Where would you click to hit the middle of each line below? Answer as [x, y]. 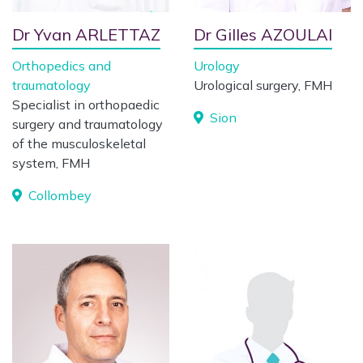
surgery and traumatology [88, 124]
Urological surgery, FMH [263, 85]
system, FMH [51, 163]
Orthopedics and [62, 66]
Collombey [58, 195]
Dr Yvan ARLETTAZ [86, 34]
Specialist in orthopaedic [86, 105]
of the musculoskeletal [79, 143]
